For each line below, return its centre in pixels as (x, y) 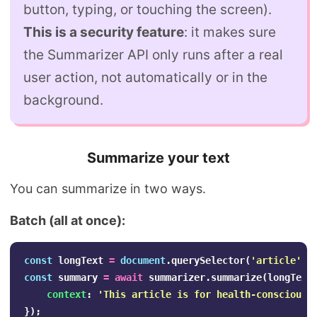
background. (63, 100)
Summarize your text (158, 158)
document (143, 261)
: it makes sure (230, 33)
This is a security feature (104, 33)
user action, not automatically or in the (145, 78)
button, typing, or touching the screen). (148, 10)
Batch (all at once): (69, 221)
